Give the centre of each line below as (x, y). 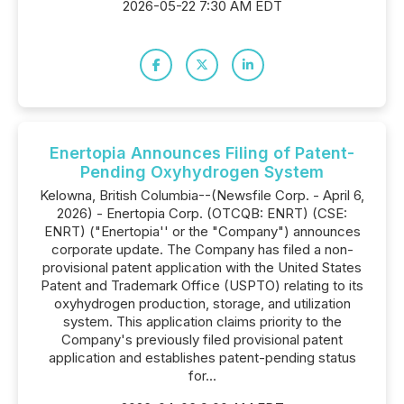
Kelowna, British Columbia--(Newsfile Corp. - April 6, (202, 195)
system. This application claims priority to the (202, 321)
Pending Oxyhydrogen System (202, 172)
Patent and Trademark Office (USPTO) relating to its (202, 285)
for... (202, 376)
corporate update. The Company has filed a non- (202, 249)
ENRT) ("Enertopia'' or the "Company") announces (202, 231)
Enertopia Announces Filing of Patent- (202, 153)
